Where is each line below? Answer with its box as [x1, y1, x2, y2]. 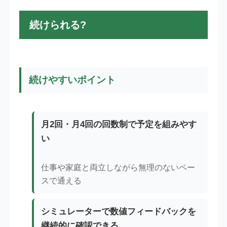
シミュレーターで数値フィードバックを [41, 207, 197, 217]
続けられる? [29, 19, 86, 30]
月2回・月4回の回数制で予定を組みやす [41, 120, 197, 130]
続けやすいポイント [28, 74, 116, 85]
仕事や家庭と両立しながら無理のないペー [41, 163, 196, 172]
